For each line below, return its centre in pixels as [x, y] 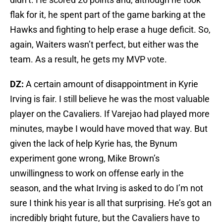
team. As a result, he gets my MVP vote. [88, 59]
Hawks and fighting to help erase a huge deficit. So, [110, 30]
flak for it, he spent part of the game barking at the [108, 15]
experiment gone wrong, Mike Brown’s [85, 159]
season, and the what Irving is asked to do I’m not [107, 188]
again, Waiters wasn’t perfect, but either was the [104, 45]
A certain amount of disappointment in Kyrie [111, 84]
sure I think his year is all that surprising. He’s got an [111, 203]
